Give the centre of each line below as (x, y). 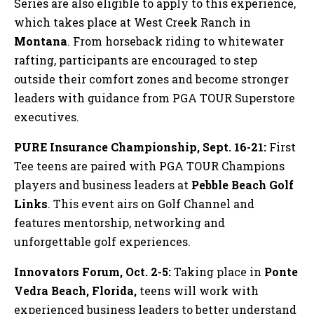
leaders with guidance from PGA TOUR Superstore (155, 97)
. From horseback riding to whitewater (176, 41)
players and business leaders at (103, 184)
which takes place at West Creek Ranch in (132, 22)
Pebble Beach (229, 184)
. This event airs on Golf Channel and (151, 203)
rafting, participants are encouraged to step (136, 60)
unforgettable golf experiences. (102, 241)
